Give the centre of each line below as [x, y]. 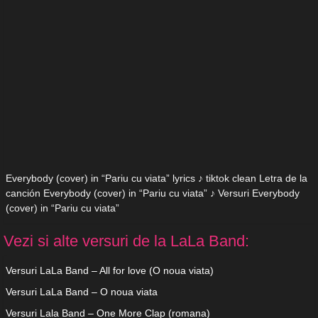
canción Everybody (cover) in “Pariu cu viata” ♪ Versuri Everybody [153, 193]
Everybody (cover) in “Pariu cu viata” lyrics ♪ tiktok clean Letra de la [157, 179]
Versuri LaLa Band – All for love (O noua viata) [110, 271]
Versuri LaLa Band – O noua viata [82, 292]
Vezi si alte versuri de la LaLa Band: [126, 241]
